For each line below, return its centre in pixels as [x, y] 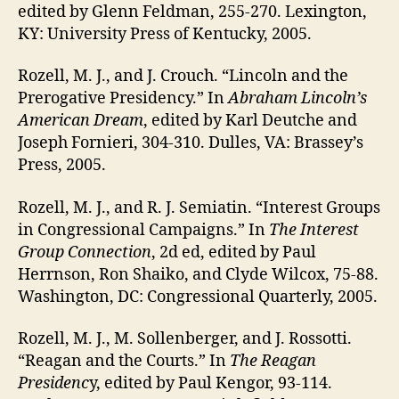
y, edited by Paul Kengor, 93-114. [211, 384]
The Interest [314, 230]
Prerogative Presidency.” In [123, 99]
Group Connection [85, 252]
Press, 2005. [62, 166]
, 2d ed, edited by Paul [234, 252]
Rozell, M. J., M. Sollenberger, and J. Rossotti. [185, 339]
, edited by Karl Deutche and [250, 121]
